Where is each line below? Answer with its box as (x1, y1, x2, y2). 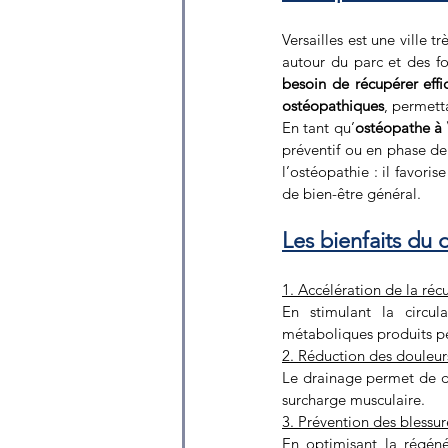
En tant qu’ (282, 117, 355, 137)
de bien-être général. (282, 183, 421, 203)
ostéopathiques (282, 95, 384, 115)
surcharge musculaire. (282, 389, 425, 409)
